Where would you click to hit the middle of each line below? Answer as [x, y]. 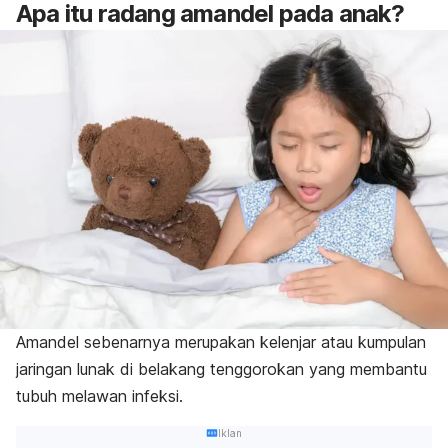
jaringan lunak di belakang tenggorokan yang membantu [221, 369]
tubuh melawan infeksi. [99, 396]
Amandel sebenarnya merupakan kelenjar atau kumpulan [221, 342]
